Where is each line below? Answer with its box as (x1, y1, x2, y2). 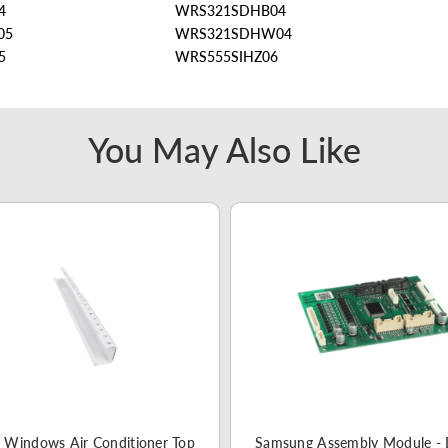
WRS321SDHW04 (175, 25, 293, 42)
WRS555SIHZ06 (175, 48, 279, 65)
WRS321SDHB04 (175, 2, 287, 19)
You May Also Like (87, 129, 361, 170)
